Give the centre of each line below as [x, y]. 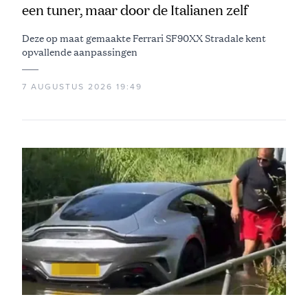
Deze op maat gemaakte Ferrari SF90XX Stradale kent [144, 38]
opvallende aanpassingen [80, 52]
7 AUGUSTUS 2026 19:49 [82, 87]
